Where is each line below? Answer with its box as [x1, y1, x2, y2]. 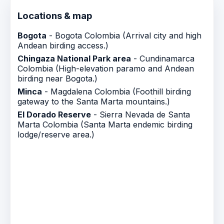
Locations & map [17, 9, 92, 21]
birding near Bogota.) [17, 73, 97, 84]
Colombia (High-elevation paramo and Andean [17, 63, 194, 74]
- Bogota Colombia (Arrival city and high [46, 30, 201, 41]
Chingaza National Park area [17, 53, 131, 64]
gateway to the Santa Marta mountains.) [17, 96, 170, 107]
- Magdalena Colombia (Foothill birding [42, 86, 191, 97]
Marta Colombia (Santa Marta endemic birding [17, 119, 192, 130]
